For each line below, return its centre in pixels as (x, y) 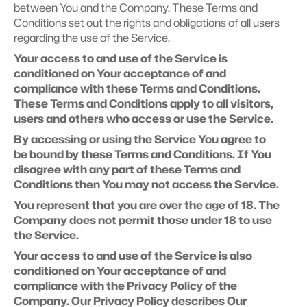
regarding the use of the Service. (92, 38)
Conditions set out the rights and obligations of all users (147, 23)
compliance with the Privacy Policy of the (125, 286)
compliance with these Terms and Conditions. (137, 88)
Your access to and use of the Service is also (133, 256)
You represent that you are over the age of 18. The (147, 205)
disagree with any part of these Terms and (127, 169)
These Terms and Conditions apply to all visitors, (144, 103)
